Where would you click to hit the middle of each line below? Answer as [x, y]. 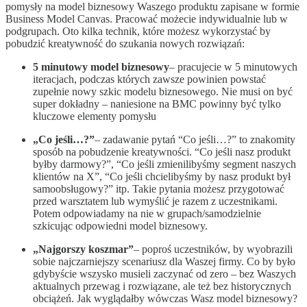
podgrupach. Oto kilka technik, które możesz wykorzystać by [138, 32]
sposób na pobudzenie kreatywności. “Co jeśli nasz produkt [162, 152]
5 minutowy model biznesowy [101, 67]
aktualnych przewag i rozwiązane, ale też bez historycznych [162, 286]
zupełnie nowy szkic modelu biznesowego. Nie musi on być [163, 92]
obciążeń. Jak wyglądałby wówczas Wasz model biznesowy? [165, 299]
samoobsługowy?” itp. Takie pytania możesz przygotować [159, 189]
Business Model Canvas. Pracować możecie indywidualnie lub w [147, 19]
